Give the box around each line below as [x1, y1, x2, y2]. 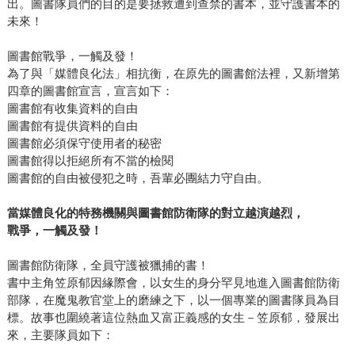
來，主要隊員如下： [6, 328, 114, 342]
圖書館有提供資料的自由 [6, 119, 138, 133]
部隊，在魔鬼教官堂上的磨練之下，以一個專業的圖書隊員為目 [6, 293, 340, 307]
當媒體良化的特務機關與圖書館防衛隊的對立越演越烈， [6, 206, 304, 220]
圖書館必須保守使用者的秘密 [6, 136, 162, 151]
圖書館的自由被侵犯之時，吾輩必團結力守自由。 [6, 171, 269, 185]
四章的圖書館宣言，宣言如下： [6, 84, 174, 98]
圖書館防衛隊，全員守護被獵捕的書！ [6, 258, 209, 273]
